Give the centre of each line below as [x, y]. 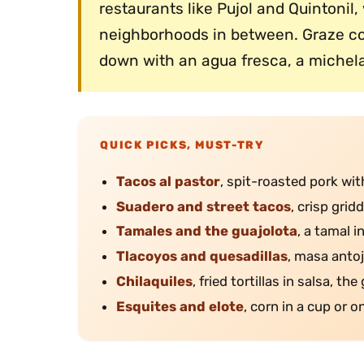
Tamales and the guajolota [207, 231]
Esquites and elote [180, 307]
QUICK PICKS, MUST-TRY [182, 144]
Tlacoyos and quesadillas [202, 256]
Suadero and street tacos [204, 206]
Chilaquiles [155, 282]
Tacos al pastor [169, 181]
